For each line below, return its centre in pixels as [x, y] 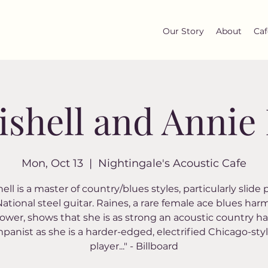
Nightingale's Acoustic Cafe [172, 163]
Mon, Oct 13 [52, 163]
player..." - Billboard [134, 246]
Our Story [183, 31]
